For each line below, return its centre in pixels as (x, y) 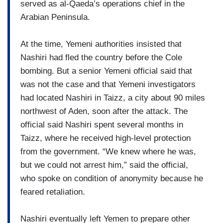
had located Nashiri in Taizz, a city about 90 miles (113, 98)
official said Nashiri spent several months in (102, 124)
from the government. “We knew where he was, (108, 151)
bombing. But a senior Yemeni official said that (106, 71)
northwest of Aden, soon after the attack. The (104, 111)
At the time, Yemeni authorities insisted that (101, 44)
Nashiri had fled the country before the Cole (101, 57)
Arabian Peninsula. (55, 17)
